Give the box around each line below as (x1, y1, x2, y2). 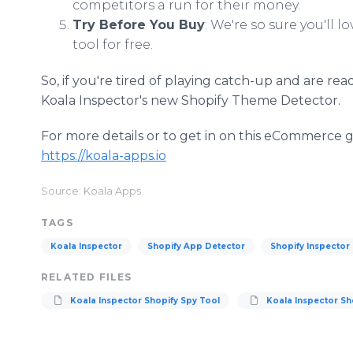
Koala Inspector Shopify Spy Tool (68, 295, 220, 306)
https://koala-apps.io (41, 148, 166, 163)
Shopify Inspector (270, 241, 350, 251)
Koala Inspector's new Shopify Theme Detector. (41, 93, 340, 108)
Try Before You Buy (72, 17, 205, 32)
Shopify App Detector (147, 241, 245, 251)
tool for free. (72, 37, 153, 52)
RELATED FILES (41, 271, 132, 283)
